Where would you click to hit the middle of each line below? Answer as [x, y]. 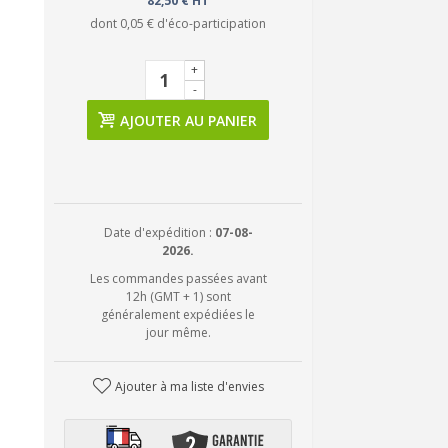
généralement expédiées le [178, 314]
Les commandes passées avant [178, 278]
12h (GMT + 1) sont [178, 296]
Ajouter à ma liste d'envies [189, 386]
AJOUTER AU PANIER [189, 120]
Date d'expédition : [159, 232]
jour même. [178, 332]
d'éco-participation [210, 23]
